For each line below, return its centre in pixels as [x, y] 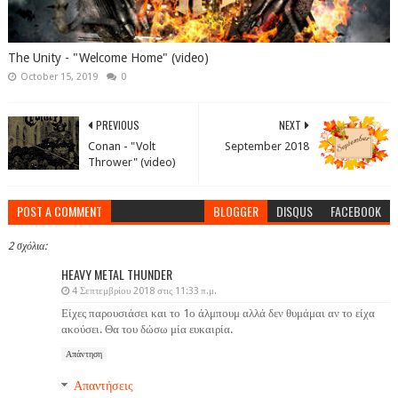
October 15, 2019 [59, 77]
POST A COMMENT [59, 211]
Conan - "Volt [121, 147]
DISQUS [295, 211]
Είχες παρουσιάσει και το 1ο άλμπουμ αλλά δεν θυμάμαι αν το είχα [218, 314]
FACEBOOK [356, 211]
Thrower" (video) [131, 163]
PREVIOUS [117, 125]
